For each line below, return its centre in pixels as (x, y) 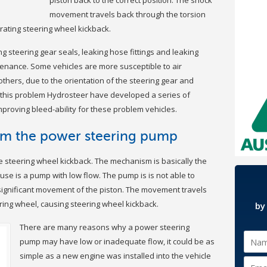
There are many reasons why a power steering (105, 227)
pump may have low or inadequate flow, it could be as (117, 242)
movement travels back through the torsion (128, 14)
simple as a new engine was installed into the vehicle (115, 256)
